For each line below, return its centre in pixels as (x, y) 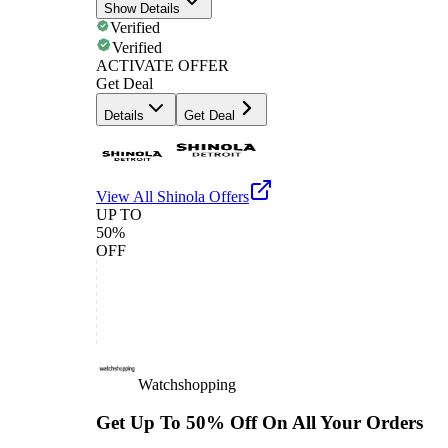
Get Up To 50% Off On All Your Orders (259, 423)
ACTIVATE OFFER (162, 65)
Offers (227, 196)
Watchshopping (187, 384)
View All (126, 196)
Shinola (181, 196)
